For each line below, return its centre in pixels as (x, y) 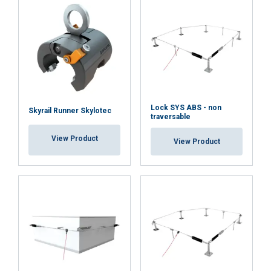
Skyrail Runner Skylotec (70, 110)
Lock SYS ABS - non (186, 107)
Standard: (65, 104)
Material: (64, 79)
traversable (171, 116)
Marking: (64, 92)
